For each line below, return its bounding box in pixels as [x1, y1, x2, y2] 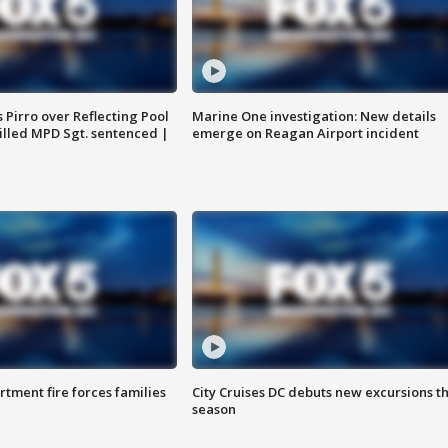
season [191, 400, 236, 419]
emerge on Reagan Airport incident [191, 124, 419, 143]
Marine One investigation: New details [191, 107, 436, 126]
